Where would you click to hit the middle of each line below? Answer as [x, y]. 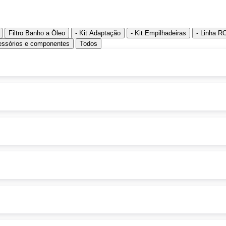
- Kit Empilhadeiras [158, 33]
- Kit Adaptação [98, 33]
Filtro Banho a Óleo [37, 33]
